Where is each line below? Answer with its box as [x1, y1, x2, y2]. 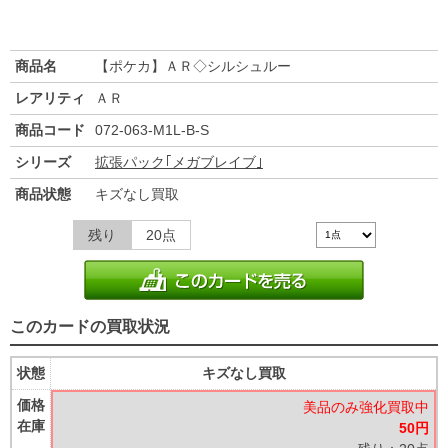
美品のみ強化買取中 [303, 399, 429, 416]
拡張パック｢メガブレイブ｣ [95, 154, 263, 171]
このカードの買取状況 [10, 318, 170, 336]
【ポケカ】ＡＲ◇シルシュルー [95, 58, 291, 75]
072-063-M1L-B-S [95, 122, 209, 139]
